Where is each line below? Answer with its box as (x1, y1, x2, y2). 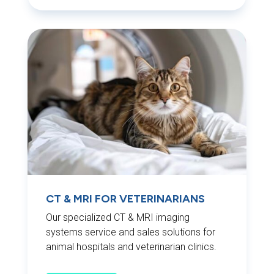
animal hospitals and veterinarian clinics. (45, 241, 217, 253)
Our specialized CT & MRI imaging (45, 212, 190, 224)
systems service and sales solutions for (45, 226, 215, 239)
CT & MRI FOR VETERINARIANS (45, 192, 205, 206)
